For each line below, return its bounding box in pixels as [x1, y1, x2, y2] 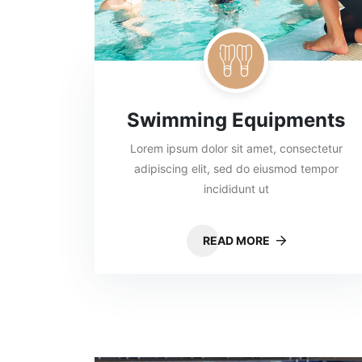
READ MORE [202, 234, 272, 247]
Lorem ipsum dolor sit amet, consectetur [129, 141, 343, 155]
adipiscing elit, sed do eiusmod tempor [133, 162, 339, 175]
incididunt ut [203, 182, 269, 196]
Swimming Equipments [127, 108, 345, 132]
